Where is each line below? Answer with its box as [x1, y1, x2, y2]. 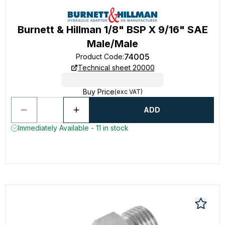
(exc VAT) [114, 88, 143, 95]
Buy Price [82, 87, 115, 96]
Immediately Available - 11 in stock [18, 124, 129, 132]
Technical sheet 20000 [77, 63, 155, 72]
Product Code [75, 52, 123, 61]
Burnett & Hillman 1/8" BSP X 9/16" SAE [17, 24, 208, 36]
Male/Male [87, 38, 138, 50]
